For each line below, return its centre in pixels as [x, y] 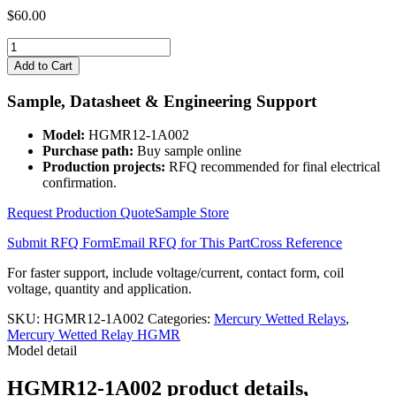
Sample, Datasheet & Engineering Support [162, 101]
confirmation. [80, 183]
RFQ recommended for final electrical [273, 167]
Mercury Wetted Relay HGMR [94, 335]
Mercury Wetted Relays [280, 319]
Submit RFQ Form [60, 243]
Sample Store [192, 213]
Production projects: [104, 167]
